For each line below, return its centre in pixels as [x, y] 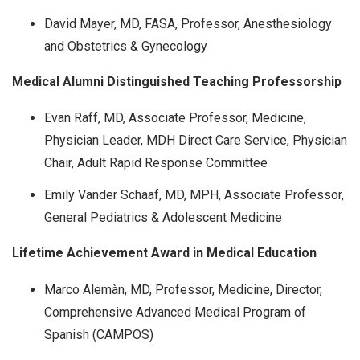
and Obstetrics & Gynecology [126, 46]
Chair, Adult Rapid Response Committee [156, 163]
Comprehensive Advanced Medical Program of [175, 313]
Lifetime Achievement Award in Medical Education [166, 253]
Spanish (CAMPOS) [99, 335]
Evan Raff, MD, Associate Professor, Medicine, [175, 118]
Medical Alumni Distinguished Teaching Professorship [178, 81]
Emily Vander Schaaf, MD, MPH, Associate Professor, [194, 195]
